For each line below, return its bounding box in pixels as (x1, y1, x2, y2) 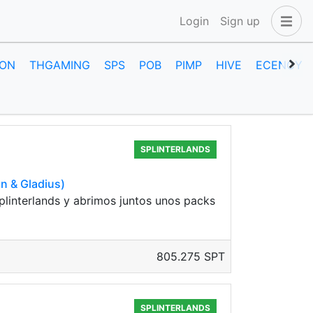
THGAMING (29, 58, 90, 72)
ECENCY (256, 58, 303, 72)
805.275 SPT (156, 249, 225, 263)
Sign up (220, 14, 260, 28)
